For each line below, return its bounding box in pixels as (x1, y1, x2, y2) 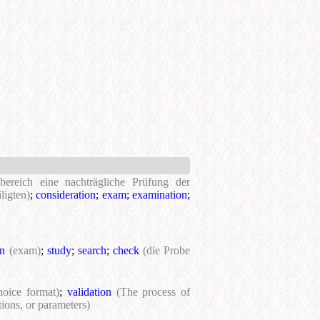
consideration (36, 189, 96, 201)
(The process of (116, 286, 191, 299)
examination (132, 189, 188, 201)
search (77, 244, 106, 257)
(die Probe (142, 244, 191, 257)
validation (66, 286, 111, 299)
